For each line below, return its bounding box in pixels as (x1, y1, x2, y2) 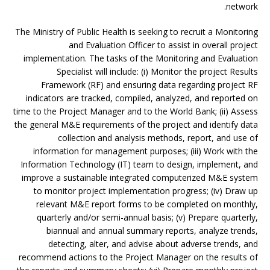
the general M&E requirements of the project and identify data (14, 119, 258, 130)
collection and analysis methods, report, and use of (58, 132, 258, 143)
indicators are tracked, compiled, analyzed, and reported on (26, 92, 258, 104)
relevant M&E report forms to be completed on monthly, (36, 198, 258, 210)
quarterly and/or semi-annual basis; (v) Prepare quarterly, (37, 212, 258, 223)
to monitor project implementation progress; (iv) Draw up (34, 185, 258, 196)
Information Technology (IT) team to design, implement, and (20, 159, 258, 170)
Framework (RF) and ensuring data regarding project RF (41, 79, 258, 90)
